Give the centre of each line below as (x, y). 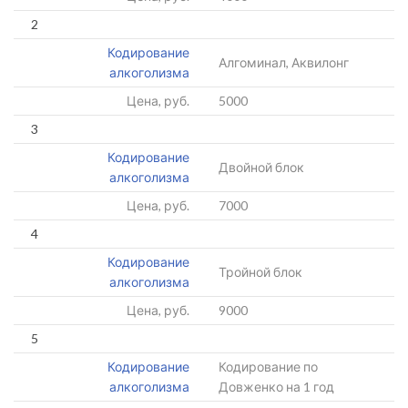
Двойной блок (261, 167)
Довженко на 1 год (276, 387)
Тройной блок (260, 272)
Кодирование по (268, 367)
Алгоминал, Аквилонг (284, 62)
